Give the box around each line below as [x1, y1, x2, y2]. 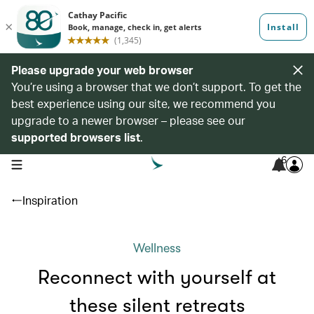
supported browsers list [11, 130, 140, 144]
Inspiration [22, 193, 78, 207]
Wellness [133, 241, 181, 255]
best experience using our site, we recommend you [11, 96, 275, 111]
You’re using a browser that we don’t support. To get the [11, 79, 301, 94]
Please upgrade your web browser [11, 62, 193, 77]
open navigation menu [11, 158, 100, 169]
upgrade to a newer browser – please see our [11, 113, 245, 128]
